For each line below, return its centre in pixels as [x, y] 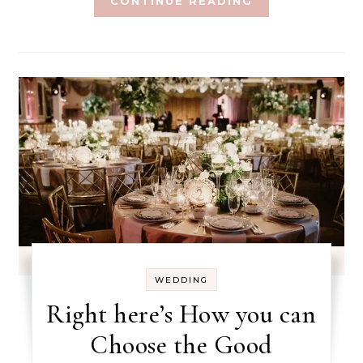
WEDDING [181, 280]
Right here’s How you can [181, 314]
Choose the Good [181, 345]
